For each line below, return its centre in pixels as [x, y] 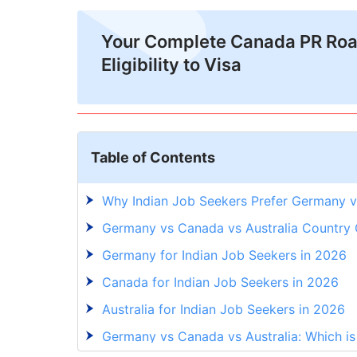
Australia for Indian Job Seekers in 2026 [226, 310]
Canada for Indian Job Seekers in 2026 [222, 282]
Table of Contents [153, 158]
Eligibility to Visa [171, 65]
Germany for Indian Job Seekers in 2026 [226, 255]
